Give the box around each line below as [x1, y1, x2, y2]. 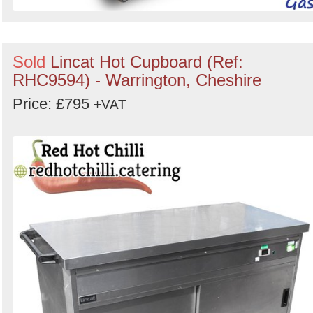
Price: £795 [13, 95, 94, 112]
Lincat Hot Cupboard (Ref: [50, 52, 243, 71]
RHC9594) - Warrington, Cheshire [13, 71, 261, 89]
